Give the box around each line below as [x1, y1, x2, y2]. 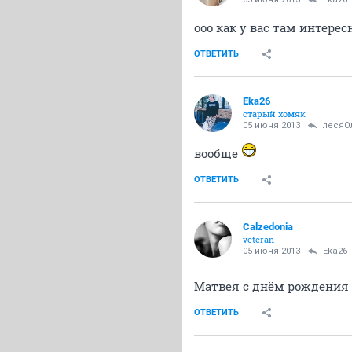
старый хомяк [243, 108, 306, 119]
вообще [194, 145, 241, 161]
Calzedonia [243, 221, 293, 233]
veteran [243, 233, 274, 245]
